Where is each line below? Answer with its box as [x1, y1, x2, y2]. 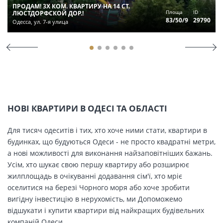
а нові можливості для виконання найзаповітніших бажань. [7, 148, 213, 158]
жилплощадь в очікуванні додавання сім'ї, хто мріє [7, 171, 182, 181]
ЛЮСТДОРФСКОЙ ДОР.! [12, 8, 84, 17]
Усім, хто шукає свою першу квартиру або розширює [7, 159, 189, 169]
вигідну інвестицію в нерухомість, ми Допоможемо [7, 194, 182, 204]
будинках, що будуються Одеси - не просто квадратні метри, [7, 136, 216, 146]
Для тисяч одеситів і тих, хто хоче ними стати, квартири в [7, 125, 207, 135]
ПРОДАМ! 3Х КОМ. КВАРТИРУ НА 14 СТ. [12, 1, 130, 10]
